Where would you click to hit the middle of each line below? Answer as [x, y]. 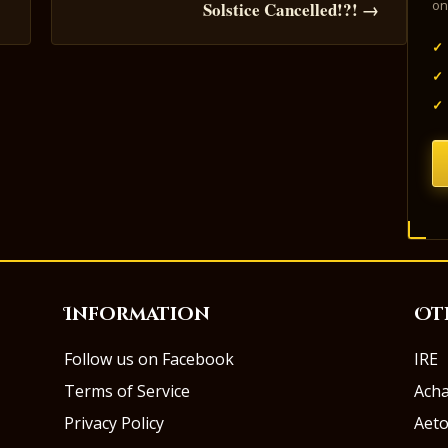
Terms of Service [127, 391]
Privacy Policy [114, 423]
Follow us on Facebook [149, 359]
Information [137, 314]
